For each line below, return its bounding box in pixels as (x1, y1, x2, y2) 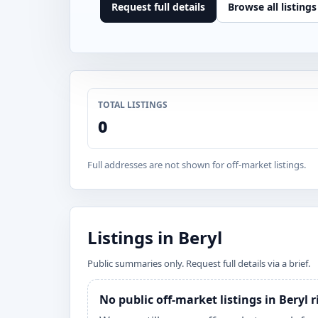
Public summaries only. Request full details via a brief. (87, 257, 310, 270)
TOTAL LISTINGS (98, 99, 168, 111)
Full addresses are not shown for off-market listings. (87, 158, 306, 171)
